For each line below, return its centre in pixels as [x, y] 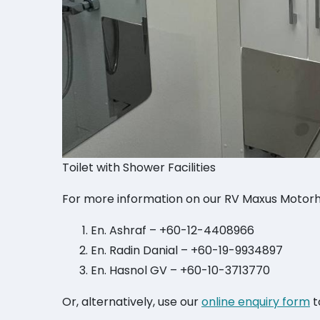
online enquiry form [256, 302]
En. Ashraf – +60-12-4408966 [172, 230]
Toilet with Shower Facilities [139, 167]
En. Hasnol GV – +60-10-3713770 [180, 270]
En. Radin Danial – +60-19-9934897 [187, 250]
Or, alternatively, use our [132, 302]
